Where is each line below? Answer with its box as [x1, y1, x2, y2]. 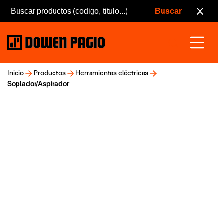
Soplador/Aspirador [7, 81, 69, 88]
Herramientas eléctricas [75, 70, 148, 77]
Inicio [7, 70, 24, 77]
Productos [34, 70, 66, 77]
